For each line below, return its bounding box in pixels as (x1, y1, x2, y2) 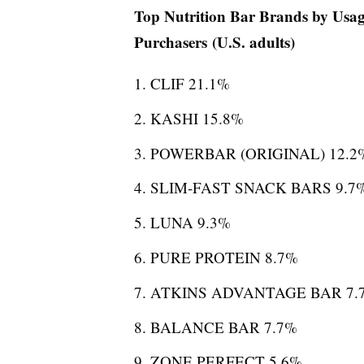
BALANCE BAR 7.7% (149, 316, 297, 337)
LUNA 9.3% (149, 212, 231, 233)
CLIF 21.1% (149, 73, 230, 93)
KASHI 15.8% (149, 107, 244, 128)
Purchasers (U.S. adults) (133, 31, 295, 53)
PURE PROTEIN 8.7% (149, 246, 298, 267)
